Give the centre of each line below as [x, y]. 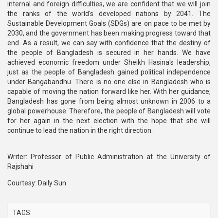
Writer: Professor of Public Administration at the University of [109, 157]
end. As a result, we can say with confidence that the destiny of [109, 43]
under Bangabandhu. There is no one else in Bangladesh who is [109, 82]
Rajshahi [20, 166]
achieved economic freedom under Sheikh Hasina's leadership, [109, 62]
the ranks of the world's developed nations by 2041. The [109, 14]
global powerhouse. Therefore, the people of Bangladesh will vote [109, 111]
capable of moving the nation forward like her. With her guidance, [109, 91]
